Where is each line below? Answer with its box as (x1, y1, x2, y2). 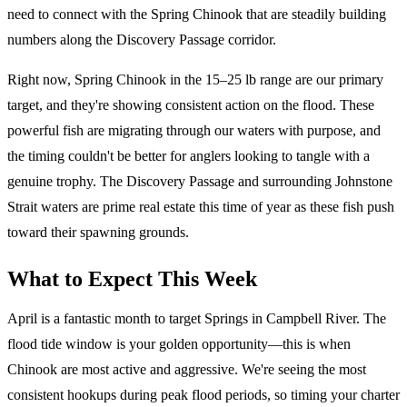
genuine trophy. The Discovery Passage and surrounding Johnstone (7, 173, 392, 189)
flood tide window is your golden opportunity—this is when (7, 335, 351, 352)
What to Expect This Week (7, 266, 257, 291)
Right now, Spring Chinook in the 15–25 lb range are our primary (7, 71, 383, 87)
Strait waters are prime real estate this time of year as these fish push (7, 198, 394, 214)
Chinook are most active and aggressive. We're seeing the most (7, 361, 366, 377)
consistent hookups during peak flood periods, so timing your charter (7, 386, 400, 402)
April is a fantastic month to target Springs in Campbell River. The (7, 310, 386, 326)
